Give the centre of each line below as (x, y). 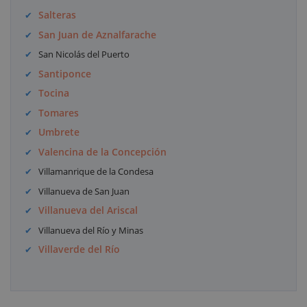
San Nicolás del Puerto (84, 54)
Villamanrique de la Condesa (96, 172)
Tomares (59, 112)
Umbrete (59, 132)
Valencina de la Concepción (103, 151)
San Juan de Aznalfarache (98, 34)
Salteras (58, 15)
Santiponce (65, 73)
